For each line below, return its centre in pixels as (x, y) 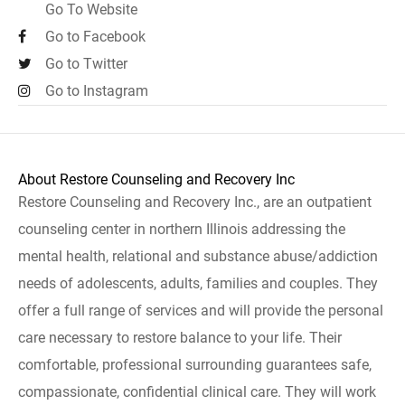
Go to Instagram (97, 91)
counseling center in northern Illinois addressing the (182, 229)
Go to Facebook (95, 37)
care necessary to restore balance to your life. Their (180, 338)
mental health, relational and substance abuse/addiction (198, 256)
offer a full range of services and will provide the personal (201, 311)
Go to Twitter (86, 64)
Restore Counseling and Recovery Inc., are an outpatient (195, 202)
